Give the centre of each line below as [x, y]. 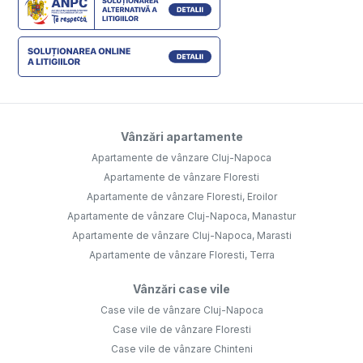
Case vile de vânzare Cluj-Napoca [181, 310]
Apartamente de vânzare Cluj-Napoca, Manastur [181, 216]
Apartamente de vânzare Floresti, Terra [181, 255]
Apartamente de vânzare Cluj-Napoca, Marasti [181, 236]
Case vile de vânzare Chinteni [181, 349]
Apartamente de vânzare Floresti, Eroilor [181, 197]
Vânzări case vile [181, 289]
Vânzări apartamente [181, 137]
